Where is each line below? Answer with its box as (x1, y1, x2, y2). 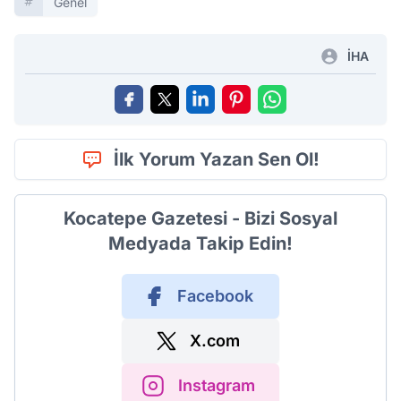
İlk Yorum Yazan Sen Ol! (114, 149, 320, 170)
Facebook (176, 286, 253, 305)
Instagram (178, 376, 255, 395)
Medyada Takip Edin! (108, 233, 293, 254)
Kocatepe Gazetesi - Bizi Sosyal (64, 208, 337, 229)
